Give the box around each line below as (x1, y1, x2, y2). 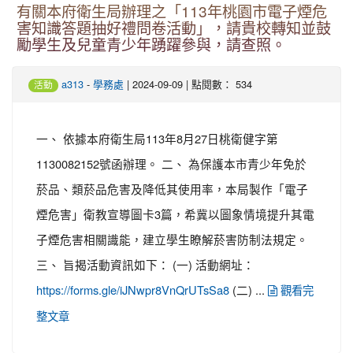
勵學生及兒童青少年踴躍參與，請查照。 (17, 38, 286, 53)
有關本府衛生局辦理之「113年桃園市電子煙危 (17, 5, 327, 20)
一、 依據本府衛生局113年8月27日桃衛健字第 (36, 130, 278, 147)
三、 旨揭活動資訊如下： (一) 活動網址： (36, 256, 255, 273)
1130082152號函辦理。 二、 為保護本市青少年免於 (36, 155, 307, 172)
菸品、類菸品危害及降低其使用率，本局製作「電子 (36, 180, 308, 197)
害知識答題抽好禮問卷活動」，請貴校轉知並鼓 (17, 21, 331, 36)
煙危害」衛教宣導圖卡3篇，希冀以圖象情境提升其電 (36, 206, 314, 222)
